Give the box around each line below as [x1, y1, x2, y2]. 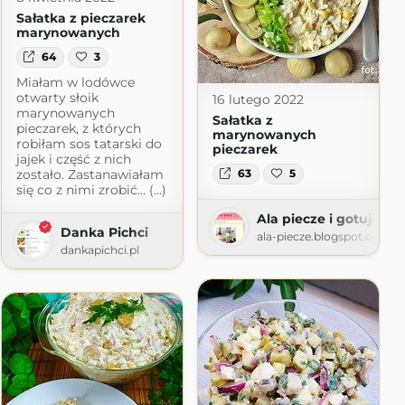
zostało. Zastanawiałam [15, 165, 164, 183]
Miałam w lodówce [15, 73, 135, 90]
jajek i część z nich [15, 150, 131, 167]
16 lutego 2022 [212, 91, 304, 108]
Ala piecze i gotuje [256, 210, 380, 227]
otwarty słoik [15, 89, 99, 106]
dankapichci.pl [60, 242, 139, 257]
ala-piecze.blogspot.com [256, 229, 391, 243]
